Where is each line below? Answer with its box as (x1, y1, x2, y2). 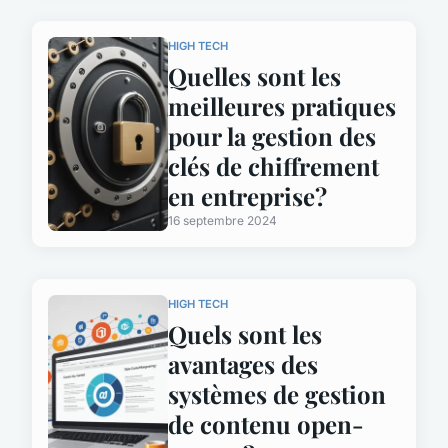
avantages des (168, 347, 318, 380)
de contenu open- (168, 407, 364, 440)
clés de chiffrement (168, 149, 379, 182)
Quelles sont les (168, 59, 341, 92)
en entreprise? (168, 179, 327, 212)
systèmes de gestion (168, 377, 386, 410)
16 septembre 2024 (168, 212, 277, 228)
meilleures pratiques (168, 89, 396, 122)
